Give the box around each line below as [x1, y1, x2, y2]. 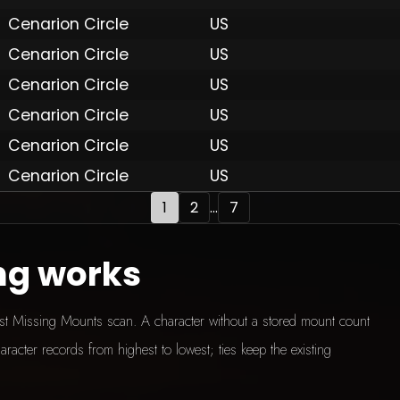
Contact [330, 62, 364, 79]
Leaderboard [162, 62, 219, 79]
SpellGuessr [219, 62, 271, 79]
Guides [271, 62, 304, 79]
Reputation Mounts [79, 62, 162, 79]
